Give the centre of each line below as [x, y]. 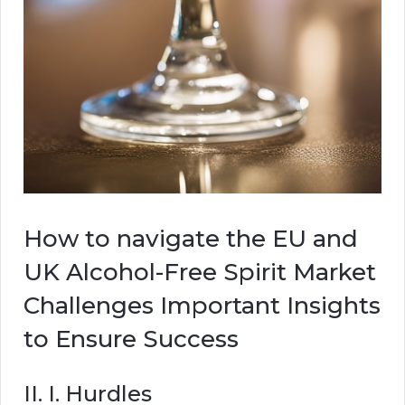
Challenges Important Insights [202, 305]
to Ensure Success [131, 339]
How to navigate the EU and [191, 238]
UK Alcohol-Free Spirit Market [200, 272]
